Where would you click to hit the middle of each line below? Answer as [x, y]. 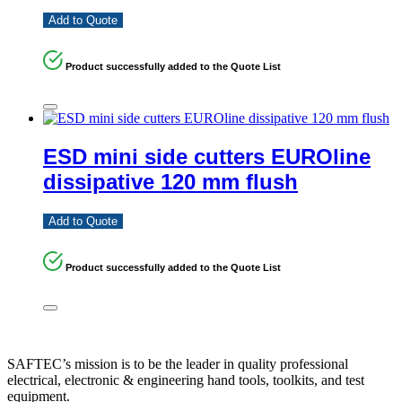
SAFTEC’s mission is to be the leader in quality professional [178, 363]
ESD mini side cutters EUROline [207, 156]
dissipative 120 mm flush [170, 181]
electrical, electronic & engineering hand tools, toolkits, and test [186, 380]
